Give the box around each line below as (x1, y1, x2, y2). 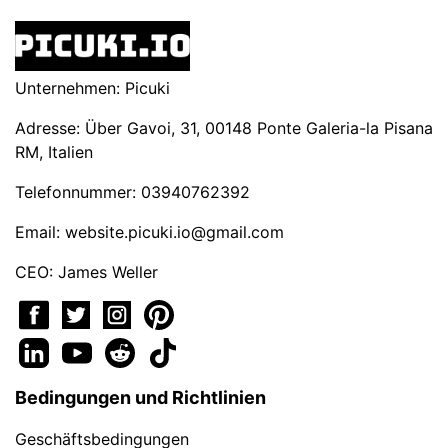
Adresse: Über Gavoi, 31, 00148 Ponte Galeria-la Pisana (15, 118, 433, 138)
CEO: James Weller (15, 262, 158, 282)
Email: (15, 222, 65, 242)
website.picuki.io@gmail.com (65, 222, 284, 242)
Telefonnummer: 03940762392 (15, 182, 250, 202)
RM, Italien (15, 142, 93, 162)
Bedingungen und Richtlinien (15, 387, 266, 408)
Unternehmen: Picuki (15, 78, 170, 98)
